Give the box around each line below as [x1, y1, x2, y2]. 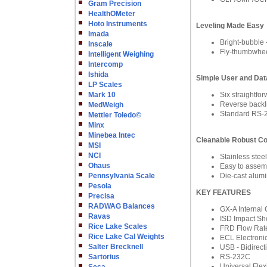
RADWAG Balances [88, 202, 155, 210]
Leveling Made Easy [196, 21, 264, 30]
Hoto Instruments [88, 20, 147, 28]
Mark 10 [88, 91, 116, 99]
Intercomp [88, 60, 123, 69]
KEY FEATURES [196, 188, 251, 197]
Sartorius [88, 253, 120, 261]
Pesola [88, 182, 111, 190]
